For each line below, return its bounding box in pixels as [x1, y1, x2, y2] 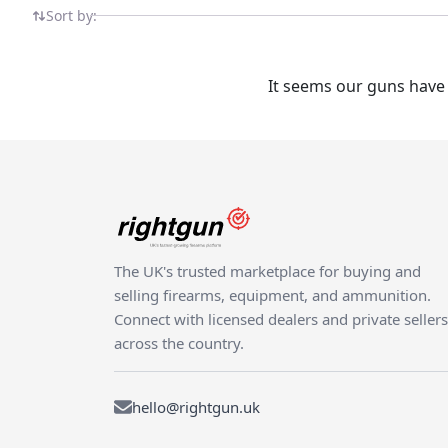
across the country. [114, 333, 244, 354]
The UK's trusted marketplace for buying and [114, 261, 421, 282]
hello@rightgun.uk [132, 397, 260, 418]
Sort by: [46, 6, 97, 25]
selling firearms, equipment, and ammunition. [114, 285, 431, 306]
